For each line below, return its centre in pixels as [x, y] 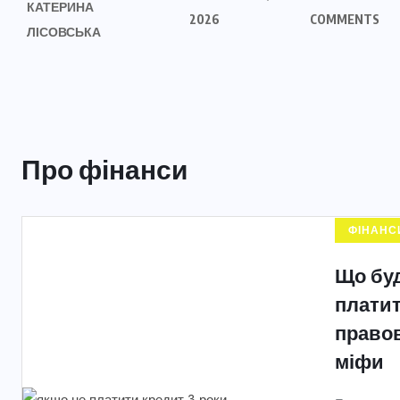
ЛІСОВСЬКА [64, 32]
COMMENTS [345, 19]
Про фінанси [104, 169]
